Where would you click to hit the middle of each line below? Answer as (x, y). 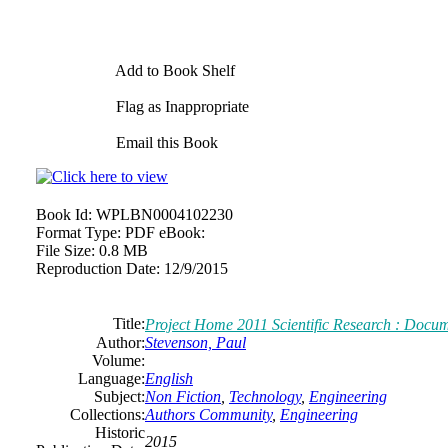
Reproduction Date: (98, 268)
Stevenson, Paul (195, 342)
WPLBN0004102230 (164, 214)
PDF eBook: (165, 232)
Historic (120, 432)
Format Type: (78, 232)
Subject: (119, 396)
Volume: (118, 360)
